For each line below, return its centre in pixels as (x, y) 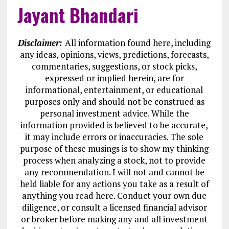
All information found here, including (138, 43)
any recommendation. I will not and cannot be (114, 172)
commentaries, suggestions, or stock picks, (114, 66)
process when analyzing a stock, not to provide (114, 160)
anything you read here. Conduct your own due (114, 196)
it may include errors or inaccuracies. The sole (114, 137)
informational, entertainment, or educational (114, 90)
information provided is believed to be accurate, (114, 125)
